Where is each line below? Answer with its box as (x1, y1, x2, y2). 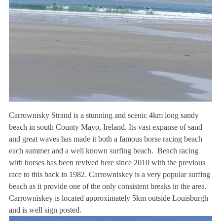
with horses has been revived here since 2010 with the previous (8, 158, 205, 167)
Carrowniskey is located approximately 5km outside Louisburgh (8, 194, 208, 203)
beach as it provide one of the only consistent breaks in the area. (8, 182, 207, 191)
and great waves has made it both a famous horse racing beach (8, 135, 202, 144)
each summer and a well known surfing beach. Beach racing (8, 147, 198, 155)
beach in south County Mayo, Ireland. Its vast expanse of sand (8, 123, 202, 132)
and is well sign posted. (8, 206, 81, 215)
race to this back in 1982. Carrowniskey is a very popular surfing (8, 170, 210, 179)
